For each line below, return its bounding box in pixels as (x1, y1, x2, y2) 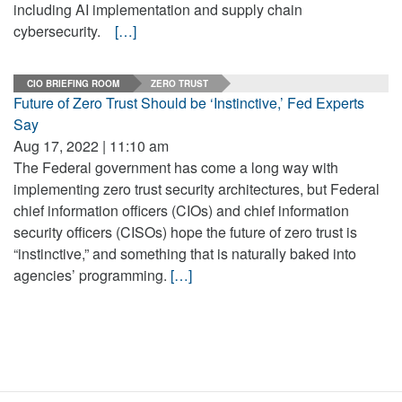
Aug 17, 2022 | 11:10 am (13, 135, 169, 156)
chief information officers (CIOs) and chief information (13, 200, 349, 221)
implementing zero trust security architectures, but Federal (13, 179, 380, 199)
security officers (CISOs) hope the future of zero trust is (13, 222, 357, 242)
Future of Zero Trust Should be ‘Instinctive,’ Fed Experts (13, 92, 364, 113)
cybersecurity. (13, 21, 115, 41)
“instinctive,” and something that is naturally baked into (13, 243, 356, 264)
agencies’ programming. (13, 265, 170, 285)
